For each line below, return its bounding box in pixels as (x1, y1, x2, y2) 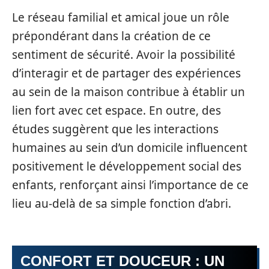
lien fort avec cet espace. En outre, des (12, 102, 221, 118)
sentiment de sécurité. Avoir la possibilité (12, 46, 235, 62)
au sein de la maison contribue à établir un (12, 83, 245, 100)
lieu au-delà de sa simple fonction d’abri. (12, 195, 231, 211)
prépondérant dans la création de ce (12, 28, 211, 44)
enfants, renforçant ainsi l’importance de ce (12, 177, 249, 193)
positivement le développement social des (12, 158, 241, 174)
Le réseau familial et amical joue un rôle (12, 9, 229, 25)
